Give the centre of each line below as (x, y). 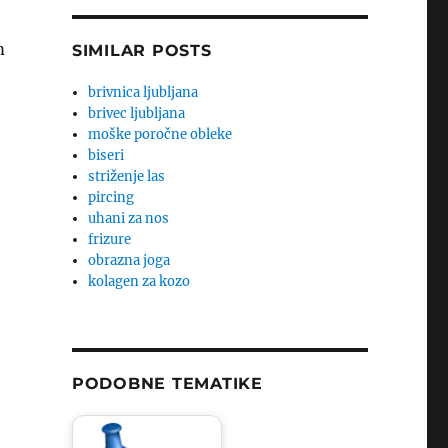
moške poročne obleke (160, 134)
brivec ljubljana (137, 113)
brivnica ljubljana (143, 92)
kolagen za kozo (139, 281)
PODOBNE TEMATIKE (167, 383)
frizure (110, 239)
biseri (106, 155)
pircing (111, 197)
